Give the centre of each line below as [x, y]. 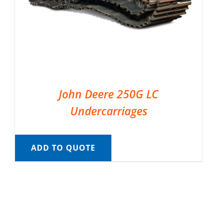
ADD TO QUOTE [63, 148]
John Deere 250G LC [108, 94]
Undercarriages [108, 111]
